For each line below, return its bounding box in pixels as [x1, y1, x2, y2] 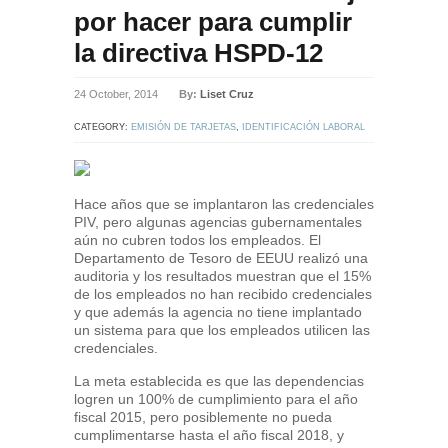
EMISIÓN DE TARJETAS [131, 122, 236, 132]
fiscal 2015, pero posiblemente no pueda [74, 409, 332, 425]
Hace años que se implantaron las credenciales [74, 196, 374, 212]
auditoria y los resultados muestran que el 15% [74, 268, 371, 284]
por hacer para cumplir [74, 7, 352, 37]
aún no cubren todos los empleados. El [74, 232, 321, 248]
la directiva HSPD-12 [74, 38, 323, 68]
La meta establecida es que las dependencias [74, 373, 364, 389]
